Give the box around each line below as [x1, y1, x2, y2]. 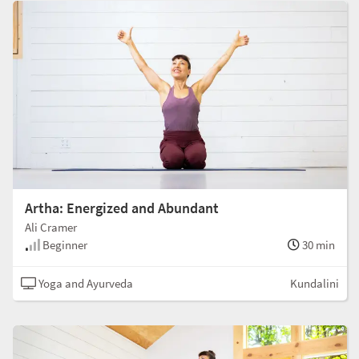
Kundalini [290, 275, 339, 291]
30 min [300, 236, 335, 252]
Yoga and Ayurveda [36, 275, 133, 291]
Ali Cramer [25, 219, 77, 235]
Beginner [40, 236, 87, 252]
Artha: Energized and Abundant [25, 198, 219, 217]
